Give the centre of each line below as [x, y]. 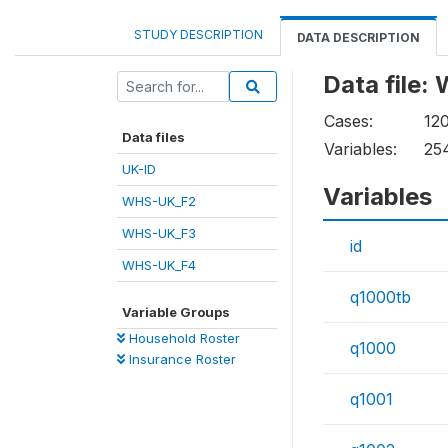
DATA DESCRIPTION [358, 37]
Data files [153, 137]
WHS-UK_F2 [159, 201]
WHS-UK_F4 [159, 265]
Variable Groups [176, 312]
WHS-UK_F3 [159, 233]
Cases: [348, 121]
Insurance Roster [180, 359]
